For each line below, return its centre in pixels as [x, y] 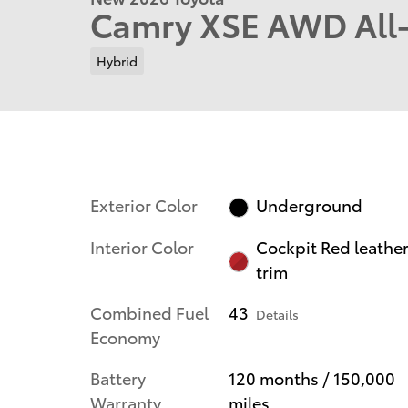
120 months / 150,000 [311, 378]
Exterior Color [144, 204]
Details [277, 315]
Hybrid [117, 61]
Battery [118, 378]
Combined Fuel [149, 312]
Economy [125, 337]
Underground [310, 205]
